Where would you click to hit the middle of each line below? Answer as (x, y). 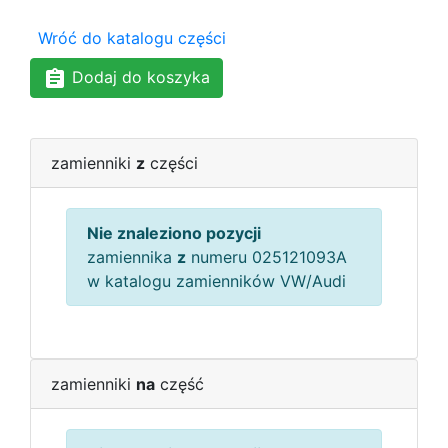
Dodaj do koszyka (138, 77)
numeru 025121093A (266, 256)
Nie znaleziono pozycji (174, 232)
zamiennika (132, 256)
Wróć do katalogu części (132, 38)
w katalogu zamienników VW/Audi (216, 280)
